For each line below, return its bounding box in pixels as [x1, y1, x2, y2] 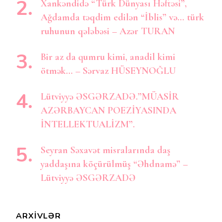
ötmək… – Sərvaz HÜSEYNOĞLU [41, 64, 176, 77]
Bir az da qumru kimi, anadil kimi [41, 51, 175, 63]
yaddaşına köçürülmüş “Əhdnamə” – [41, 158, 188, 170]
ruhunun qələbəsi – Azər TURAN [41, 25, 175, 37]
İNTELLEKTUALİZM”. [41, 118, 135, 130]
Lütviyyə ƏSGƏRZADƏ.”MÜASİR [41, 90, 179, 103]
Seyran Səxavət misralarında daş [41, 144, 170, 156]
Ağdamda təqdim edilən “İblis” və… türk [41, 11, 204, 23]
